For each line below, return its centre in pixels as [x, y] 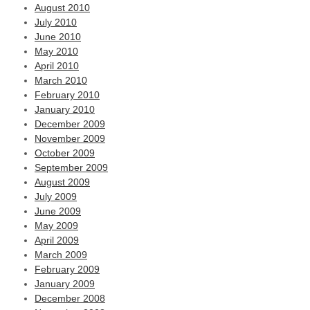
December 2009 [70, 124]
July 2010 [56, 22]
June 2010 [58, 37]
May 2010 [56, 51]
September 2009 [71, 167]
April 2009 [57, 240]
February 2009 [67, 269]
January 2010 [65, 109]
